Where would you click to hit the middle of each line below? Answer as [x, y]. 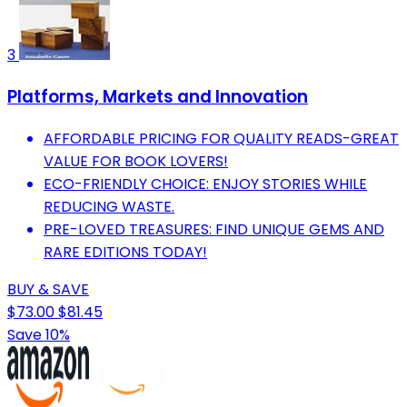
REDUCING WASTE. [109, 206]
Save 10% [39, 334]
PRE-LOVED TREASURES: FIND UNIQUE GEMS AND [214, 229]
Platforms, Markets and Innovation [158, 96]
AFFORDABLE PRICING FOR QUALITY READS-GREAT [221, 138]
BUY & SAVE [48, 289]
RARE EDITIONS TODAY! [125, 252]
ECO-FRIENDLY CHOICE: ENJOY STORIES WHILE [205, 184]
